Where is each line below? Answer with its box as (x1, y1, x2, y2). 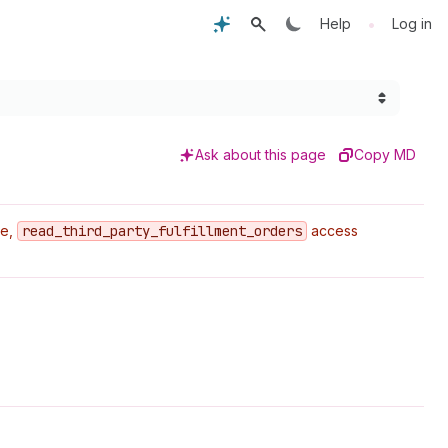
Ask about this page (195, 146, 326, 163)
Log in (392, 15, 432, 32)
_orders (246, 222, 302, 240)
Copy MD (354, 146, 416, 163)
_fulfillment (150, 222, 246, 240)
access (307, 222, 358, 239)
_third (54, 222, 102, 240)
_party (102, 222, 150, 240)
